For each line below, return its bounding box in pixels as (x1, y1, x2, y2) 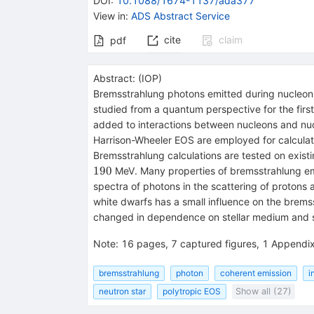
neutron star (98, 286, 146, 297)
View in (93, 9, 125, 22)
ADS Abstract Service (130, 9, 230, 22)
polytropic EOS (162, 286, 221, 297)
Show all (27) (235, 286, 292, 297)
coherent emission (219, 267, 292, 278)
